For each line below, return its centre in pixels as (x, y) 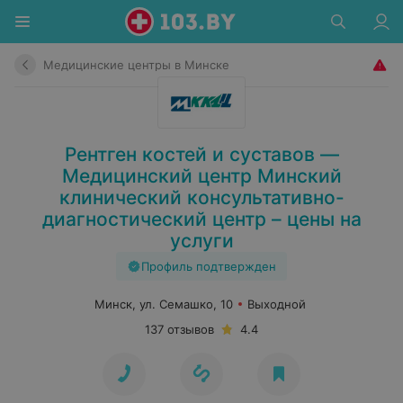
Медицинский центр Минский (201, 176)
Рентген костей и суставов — (201, 154)
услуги (201, 241)
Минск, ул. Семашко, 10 (163, 304)
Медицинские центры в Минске (136, 65)
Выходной (276, 304)
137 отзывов (179, 329)
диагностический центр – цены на (201, 219)
